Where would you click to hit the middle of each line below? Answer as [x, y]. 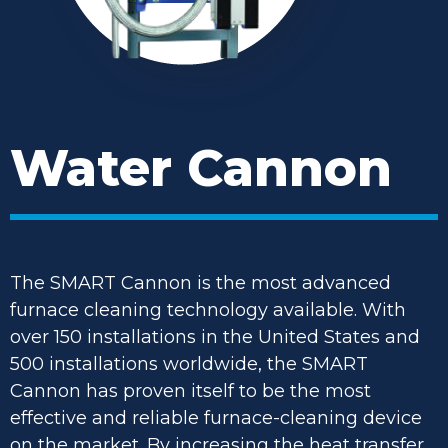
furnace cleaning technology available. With [208, 310]
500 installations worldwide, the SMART [189, 364]
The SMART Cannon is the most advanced [200, 283]
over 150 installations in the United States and [215, 337]
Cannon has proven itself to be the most [190, 391]
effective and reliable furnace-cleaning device [216, 418]
